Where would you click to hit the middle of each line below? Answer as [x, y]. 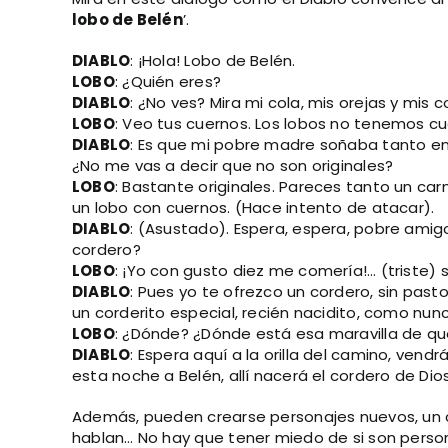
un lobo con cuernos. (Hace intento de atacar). [253, 207]
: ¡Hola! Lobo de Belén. [213, 60]
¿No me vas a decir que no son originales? [233, 165]
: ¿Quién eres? [168, 81]
